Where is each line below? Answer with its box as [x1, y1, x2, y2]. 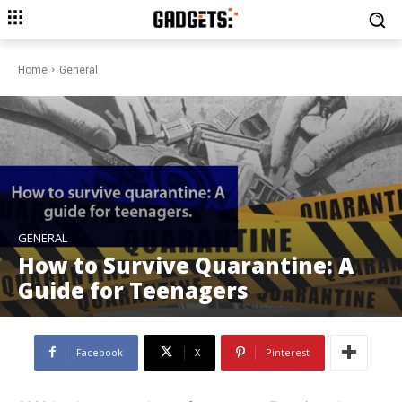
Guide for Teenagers [18, 275, 249, 305]
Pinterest [266, 345, 310, 359]
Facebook [76, 345, 123, 359]
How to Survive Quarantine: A [18, 249, 354, 280]
